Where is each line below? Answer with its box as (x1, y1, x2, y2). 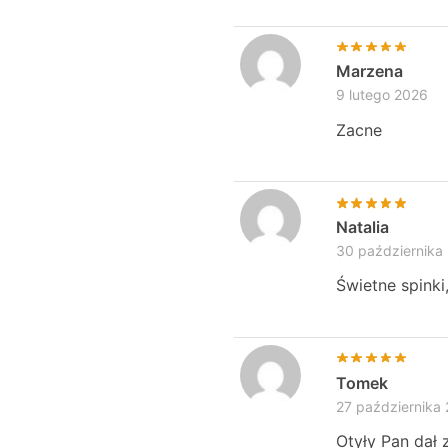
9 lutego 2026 (335, 86, 428, 104)
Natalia (335, 217, 389, 238)
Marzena (335, 61, 403, 82)
